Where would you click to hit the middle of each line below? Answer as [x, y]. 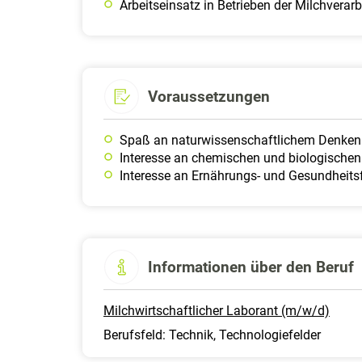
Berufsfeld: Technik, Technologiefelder [212, 335]
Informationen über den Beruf [251, 267]
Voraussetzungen [209, 96]
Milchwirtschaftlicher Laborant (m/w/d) [217, 311]
